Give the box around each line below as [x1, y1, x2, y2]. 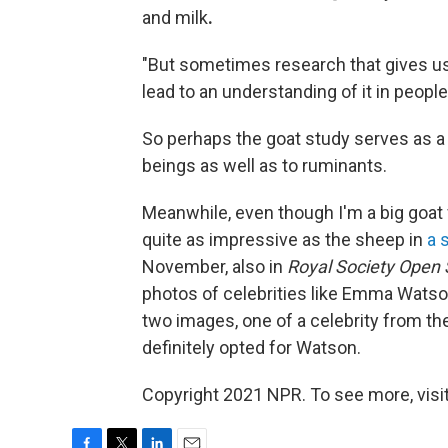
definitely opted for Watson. [142, 336, 361, 358]
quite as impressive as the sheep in [142, 228, 427, 250]
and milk [142, 6, 208, 28]
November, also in [142, 255, 287, 277]
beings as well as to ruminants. [142, 154, 387, 176]
